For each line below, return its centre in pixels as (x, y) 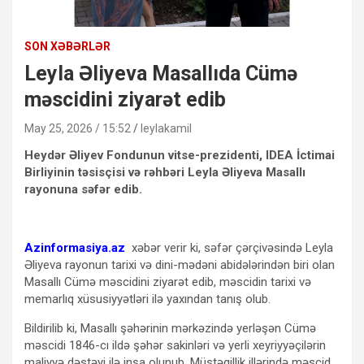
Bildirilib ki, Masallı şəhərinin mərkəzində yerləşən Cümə (170, 328)
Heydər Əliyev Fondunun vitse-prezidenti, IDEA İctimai (180, 155)
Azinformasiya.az (75, 247)
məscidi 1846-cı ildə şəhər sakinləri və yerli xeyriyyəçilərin (175, 345)
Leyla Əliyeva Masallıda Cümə (161, 73)
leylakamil (166, 128)
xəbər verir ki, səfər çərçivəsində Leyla (229, 247)
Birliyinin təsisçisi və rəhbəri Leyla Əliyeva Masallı (165, 172)
